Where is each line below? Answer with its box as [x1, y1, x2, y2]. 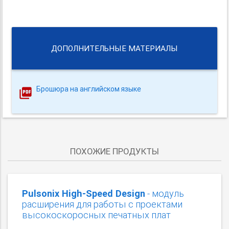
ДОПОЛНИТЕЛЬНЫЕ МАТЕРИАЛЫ [51, 43, 178, 53]
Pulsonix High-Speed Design [22, 188, 145, 200]
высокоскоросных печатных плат [22, 209, 171, 221]
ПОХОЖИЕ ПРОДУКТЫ [70, 146, 159, 157]
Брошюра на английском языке [36, 84, 142, 94]
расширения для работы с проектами [22, 198, 182, 211]
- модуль [145, 188, 184, 200]
